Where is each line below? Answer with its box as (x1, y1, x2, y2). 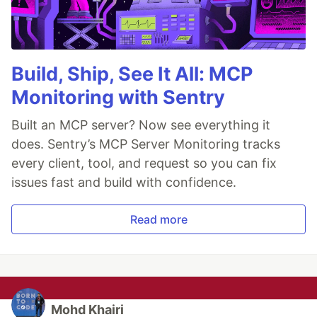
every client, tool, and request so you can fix (11, 156, 277, 171)
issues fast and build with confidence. (11, 175, 236, 190)
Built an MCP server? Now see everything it (11, 117, 270, 133)
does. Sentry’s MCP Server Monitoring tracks (11, 137, 280, 152)
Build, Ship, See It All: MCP (11, 62, 253, 86)
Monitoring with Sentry (11, 86, 225, 110)
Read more (129, 212, 188, 227)
